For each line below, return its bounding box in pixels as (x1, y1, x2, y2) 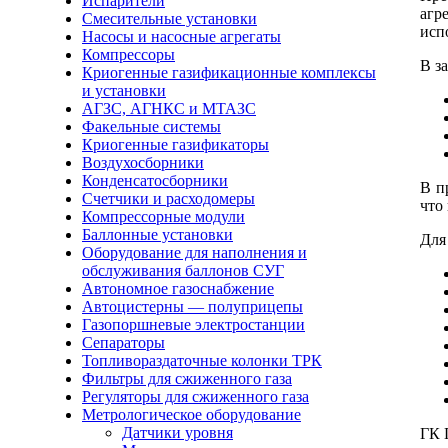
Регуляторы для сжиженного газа (82, 388, 309, 405)
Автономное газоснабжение (82, 280, 274, 297)
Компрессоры (82, 46, 175, 63)
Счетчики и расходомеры (82, 190, 255, 207)
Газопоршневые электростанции (82, 316, 305, 333)
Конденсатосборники (82, 172, 228, 189)
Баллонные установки (82, 226, 233, 243)
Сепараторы (82, 334, 165, 351)
